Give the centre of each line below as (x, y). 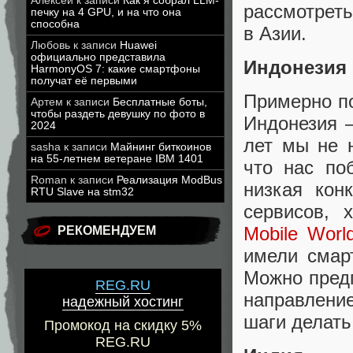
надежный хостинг (123, 302)
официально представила (98, 57)
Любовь (50, 45)
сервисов (284, 212)
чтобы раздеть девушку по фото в (118, 114)
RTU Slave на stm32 (82, 192)
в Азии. (275, 33)
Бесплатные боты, (160, 102)
